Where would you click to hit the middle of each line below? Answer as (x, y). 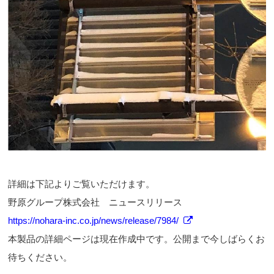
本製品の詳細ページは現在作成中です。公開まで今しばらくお (137, 239)
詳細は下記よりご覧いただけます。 (83, 183)
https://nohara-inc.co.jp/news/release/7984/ (94, 220)
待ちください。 (40, 257)
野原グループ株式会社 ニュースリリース (95, 202)
